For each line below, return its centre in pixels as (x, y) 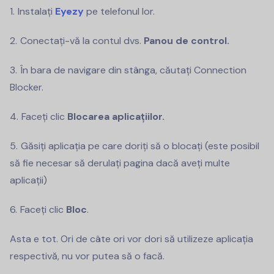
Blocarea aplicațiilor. (116, 117)
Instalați (36, 12)
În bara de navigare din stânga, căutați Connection (133, 70)
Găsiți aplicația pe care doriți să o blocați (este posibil (140, 146)
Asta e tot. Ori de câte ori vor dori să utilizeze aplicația (131, 239)
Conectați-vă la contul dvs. (82, 41)
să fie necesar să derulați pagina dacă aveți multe (120, 163)
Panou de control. (187, 41)
